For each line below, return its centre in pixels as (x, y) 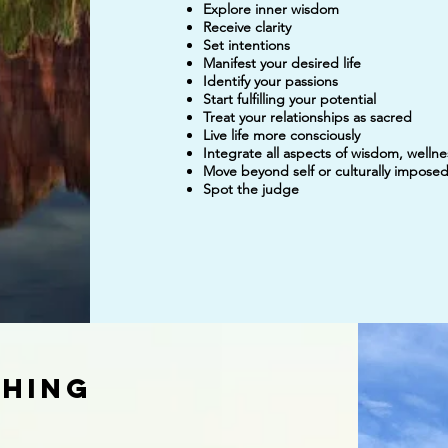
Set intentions (246, 45)
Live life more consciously (281, 135)
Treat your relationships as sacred (307, 117)
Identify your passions (270, 81)
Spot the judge (250, 189)
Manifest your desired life (281, 63)
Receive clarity (246, 27)
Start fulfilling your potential (289, 99)
